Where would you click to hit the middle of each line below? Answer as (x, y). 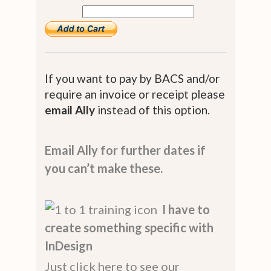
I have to (186, 209)
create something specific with (129, 227)
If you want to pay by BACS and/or (132, 78)
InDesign (69, 245)
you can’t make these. (104, 168)
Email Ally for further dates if (125, 150)
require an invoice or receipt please (135, 94)
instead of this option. (152, 109)
